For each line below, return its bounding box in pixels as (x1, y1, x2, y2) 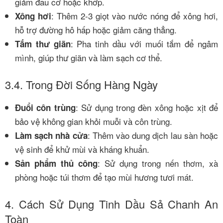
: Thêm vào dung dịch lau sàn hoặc (87, 128, 219, 141)
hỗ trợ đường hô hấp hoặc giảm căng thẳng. (15, 23, 177, 36)
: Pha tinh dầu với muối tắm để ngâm (70, 37, 219, 50)
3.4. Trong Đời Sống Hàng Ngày (5, 77, 158, 93)
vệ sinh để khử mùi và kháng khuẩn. (15, 142, 149, 155)
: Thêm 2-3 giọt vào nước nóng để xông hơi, (51, 9, 218, 22)
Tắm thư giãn (15, 37, 71, 50)
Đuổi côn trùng (15, 101, 76, 113)
